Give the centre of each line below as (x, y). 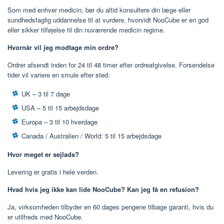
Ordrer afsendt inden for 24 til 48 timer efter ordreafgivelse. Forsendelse (111, 65)
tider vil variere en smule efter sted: (59, 75)
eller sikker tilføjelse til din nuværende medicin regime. (86, 30)
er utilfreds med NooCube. (45, 216)
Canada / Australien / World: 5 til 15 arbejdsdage (91, 136)
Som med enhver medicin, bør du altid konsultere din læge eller (99, 10)
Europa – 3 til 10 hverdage (59, 122)
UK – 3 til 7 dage (46, 94)
